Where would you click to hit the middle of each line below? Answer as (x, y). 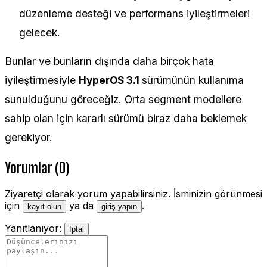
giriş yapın (119, 207)
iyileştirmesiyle (42, 80)
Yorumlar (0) (37, 167)
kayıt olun (44, 207)
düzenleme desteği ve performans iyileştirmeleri (134, 13)
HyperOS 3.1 (110, 80)
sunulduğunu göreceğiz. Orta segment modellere (123, 99)
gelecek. (40, 32)
